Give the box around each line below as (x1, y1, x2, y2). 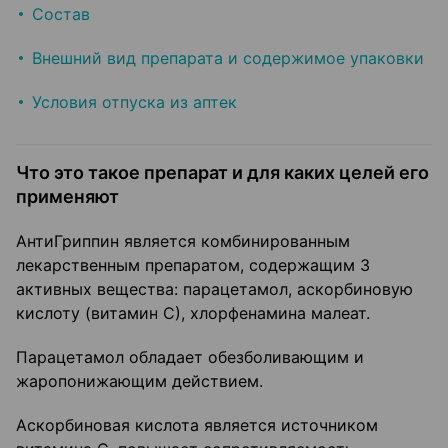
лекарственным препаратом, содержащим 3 (16, 255, 370, 276)
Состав (32, 4, 90, 25)
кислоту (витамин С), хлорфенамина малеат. (16, 303, 370, 324)
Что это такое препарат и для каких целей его (16, 162, 429, 184)
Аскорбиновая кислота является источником (16, 415, 378, 436)
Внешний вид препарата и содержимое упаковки (32, 48, 424, 69)
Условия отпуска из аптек (32, 92, 237, 113)
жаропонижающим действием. (16, 371, 263, 392)
